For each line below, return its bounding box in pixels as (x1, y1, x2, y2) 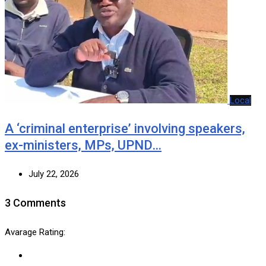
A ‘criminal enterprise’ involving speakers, (5, 121, 245, 136)
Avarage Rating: (5, 226, 65, 237)
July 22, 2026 (28, 168, 79, 179)
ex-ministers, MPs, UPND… (5, 137, 161, 153)
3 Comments (5, 196, 66, 209)
